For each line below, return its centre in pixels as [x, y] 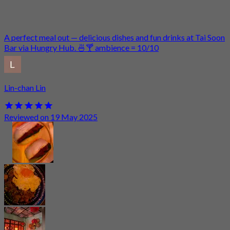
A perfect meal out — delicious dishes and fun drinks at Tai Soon [114, 37]
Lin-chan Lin [25, 87]
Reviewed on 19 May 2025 [51, 117]
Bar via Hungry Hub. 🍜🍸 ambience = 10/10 [81, 47]
